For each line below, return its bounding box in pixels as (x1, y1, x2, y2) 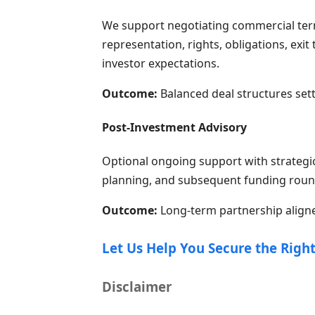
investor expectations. (101, 55, 219, 71)
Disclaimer (101, 278, 172, 296)
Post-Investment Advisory (101, 120, 247, 136)
